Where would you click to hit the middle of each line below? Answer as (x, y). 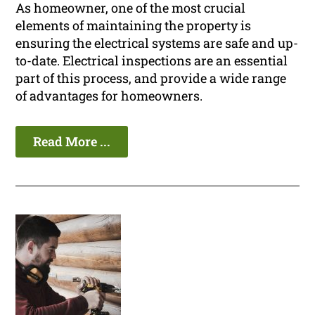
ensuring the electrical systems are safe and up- (157, 43)
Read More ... (72, 142)
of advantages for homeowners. (109, 96)
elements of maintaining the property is (134, 26)
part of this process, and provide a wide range (151, 78)
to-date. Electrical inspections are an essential (152, 61)
